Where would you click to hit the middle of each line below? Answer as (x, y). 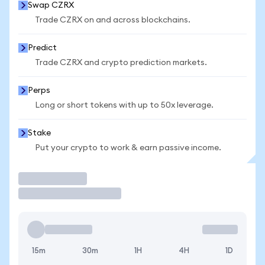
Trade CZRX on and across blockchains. (113, 20)
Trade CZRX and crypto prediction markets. (121, 63)
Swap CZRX (51, 5)
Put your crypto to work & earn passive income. (128, 148)
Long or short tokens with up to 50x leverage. (124, 105)
